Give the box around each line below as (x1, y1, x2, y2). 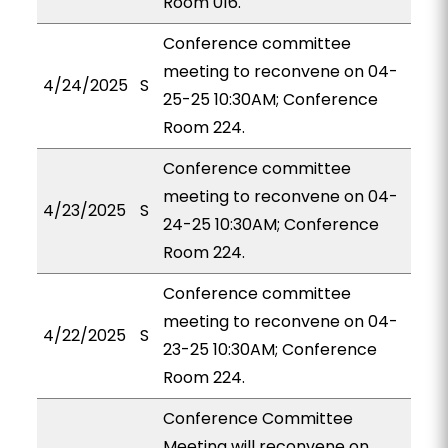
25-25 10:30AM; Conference (162, 88, 378, 111)
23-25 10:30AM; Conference (162, 338, 377, 361)
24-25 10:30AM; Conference (162, 213, 379, 236)
